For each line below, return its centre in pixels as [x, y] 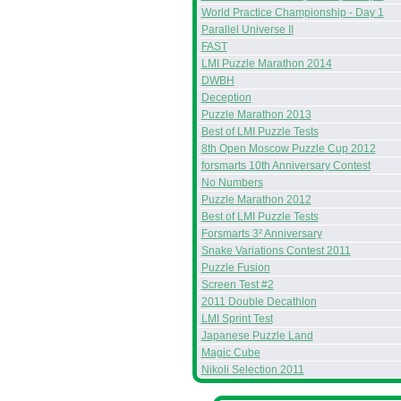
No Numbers [232, 183]
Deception [226, 98]
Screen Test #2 [237, 285]
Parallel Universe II [247, 30]
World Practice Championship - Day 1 [292, 13]
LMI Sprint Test [237, 319]
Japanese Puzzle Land [257, 336]
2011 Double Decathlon [259, 302]
